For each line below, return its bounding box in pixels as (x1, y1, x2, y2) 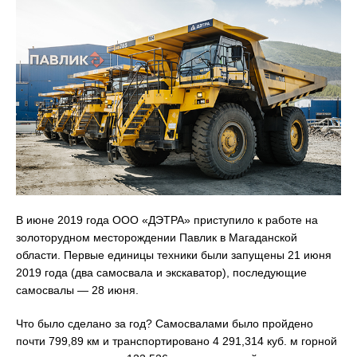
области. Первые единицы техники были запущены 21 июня (16, 248, 331, 261)
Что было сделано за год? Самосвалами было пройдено (16, 316, 313, 330)
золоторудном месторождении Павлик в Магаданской (16, 230, 297, 244)
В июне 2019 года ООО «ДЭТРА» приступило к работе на (16, 213, 318, 226)
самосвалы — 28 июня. (16, 283, 139, 296)
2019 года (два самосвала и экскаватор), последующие (16, 265, 307, 279)
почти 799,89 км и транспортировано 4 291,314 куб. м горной (16, 334, 337, 347)
